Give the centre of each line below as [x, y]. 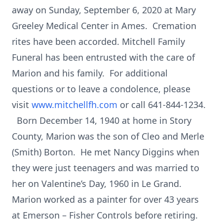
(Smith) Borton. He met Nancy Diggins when [106, 152]
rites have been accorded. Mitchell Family [98, 41]
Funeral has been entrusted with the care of [103, 57]
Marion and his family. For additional [90, 73]
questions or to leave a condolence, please [101, 89]
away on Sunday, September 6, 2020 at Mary [104, 10]
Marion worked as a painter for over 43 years [105, 199]
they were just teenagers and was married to [106, 168]
